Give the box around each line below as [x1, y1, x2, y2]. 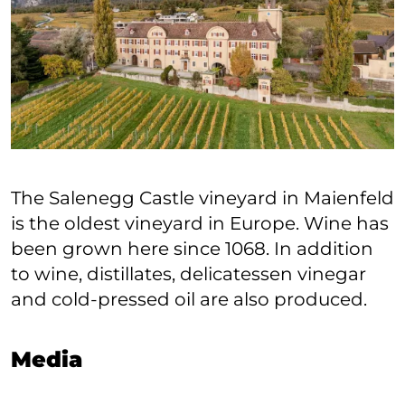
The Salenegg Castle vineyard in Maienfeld [11, 186, 394, 209]
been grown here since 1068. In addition [11, 237, 373, 259]
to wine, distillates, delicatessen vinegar [11, 262, 366, 285]
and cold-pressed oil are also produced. [11, 287, 367, 310]
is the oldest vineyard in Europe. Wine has [11, 212, 389, 234]
